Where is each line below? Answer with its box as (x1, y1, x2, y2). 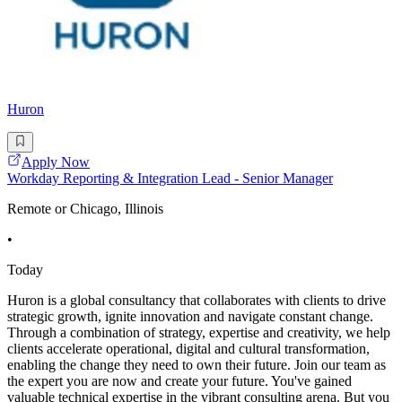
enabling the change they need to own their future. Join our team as (7, 356, 386, 372)
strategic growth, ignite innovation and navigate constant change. (7, 308, 373, 324)
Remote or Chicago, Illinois (7, 200, 163, 216)
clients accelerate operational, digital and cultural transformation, (7, 340, 370, 356)
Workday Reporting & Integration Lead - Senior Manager (7, 170, 333, 186)
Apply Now (22, 153, 90, 170)
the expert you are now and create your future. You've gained (7, 372, 352, 389)
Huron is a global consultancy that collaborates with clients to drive (7, 292, 386, 308)
